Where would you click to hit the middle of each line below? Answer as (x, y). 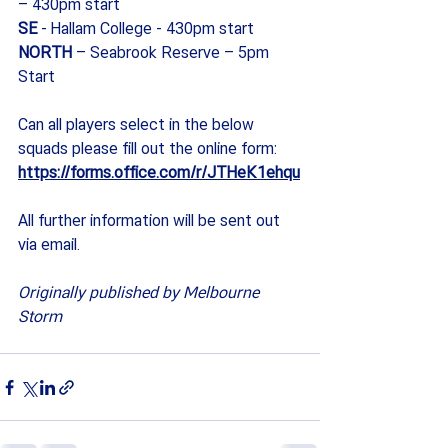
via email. (49, 245)
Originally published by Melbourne (140, 293)
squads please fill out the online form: (149, 149)
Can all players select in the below (138, 125)
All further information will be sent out (151, 221)
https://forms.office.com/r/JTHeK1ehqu (159, 173)
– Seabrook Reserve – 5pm (174, 53)
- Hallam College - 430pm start (147, 29)
